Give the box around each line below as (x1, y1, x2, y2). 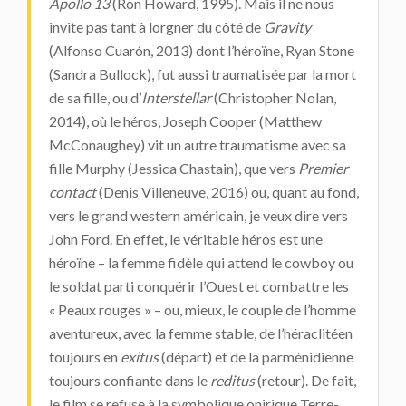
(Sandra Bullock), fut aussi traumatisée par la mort (49, 65, 356, 82)
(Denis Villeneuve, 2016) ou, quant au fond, (96, 183, 359, 200)
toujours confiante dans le (49, 372, 210, 389)
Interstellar (141, 89, 211, 106)
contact (49, 183, 96, 200)
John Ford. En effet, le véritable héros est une (49, 230, 323, 247)
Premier (298, 159, 348, 177)
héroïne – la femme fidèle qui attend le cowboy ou (49, 254, 353, 271)
